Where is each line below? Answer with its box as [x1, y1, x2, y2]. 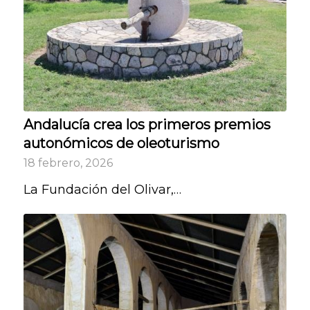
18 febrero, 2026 [23, 155, 113, 170]
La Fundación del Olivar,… [23, 181, 181, 197]
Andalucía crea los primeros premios [23, 116, 271, 133]
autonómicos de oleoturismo [23, 134, 219, 152]
